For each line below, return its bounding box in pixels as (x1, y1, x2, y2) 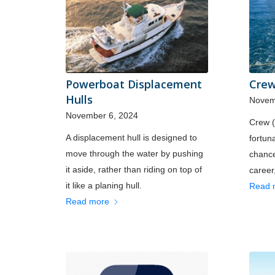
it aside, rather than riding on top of (66, 164, 202, 174)
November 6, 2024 (66, 110, 138, 120)
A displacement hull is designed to (66, 132, 197, 142)
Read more (66, 196, 109, 206)
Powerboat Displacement (66, 76, 202, 91)
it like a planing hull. (66, 180, 142, 190)
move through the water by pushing (66, 148, 203, 158)
